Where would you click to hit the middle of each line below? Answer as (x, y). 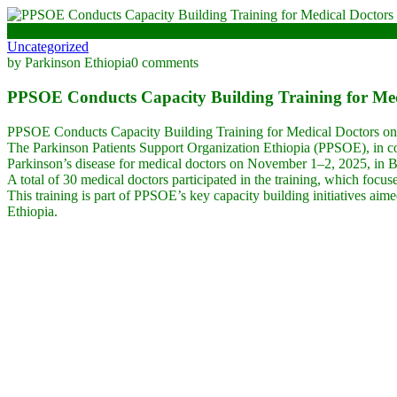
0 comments (165, 63)
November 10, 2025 (63, 31)
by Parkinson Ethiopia (69, 63)
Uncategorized (48, 47)
